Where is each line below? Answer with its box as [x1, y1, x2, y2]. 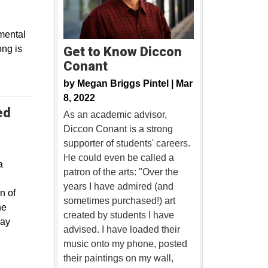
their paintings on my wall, [63, 253, 173, 264]
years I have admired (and [63, 181, 173, 192]
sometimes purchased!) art [63, 196, 175, 206]
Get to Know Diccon [63, 44, 182, 60]
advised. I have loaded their [63, 224, 180, 235]
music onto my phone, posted [63, 239, 187, 249]
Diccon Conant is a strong [63, 124, 173, 135]
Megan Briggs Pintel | [77, 78, 176, 89]
